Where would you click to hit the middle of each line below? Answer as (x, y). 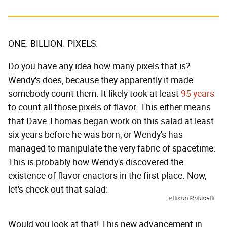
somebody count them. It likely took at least (94, 94)
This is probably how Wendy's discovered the (96, 162)
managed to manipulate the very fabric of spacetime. (112, 149)
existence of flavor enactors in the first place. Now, (107, 176)
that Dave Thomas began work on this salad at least (111, 121)
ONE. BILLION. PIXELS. (53, 44)
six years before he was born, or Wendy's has (96, 135)
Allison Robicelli (191, 198)
